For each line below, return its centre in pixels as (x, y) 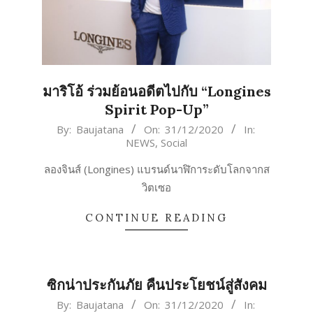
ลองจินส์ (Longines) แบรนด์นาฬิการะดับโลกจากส (156, 169)
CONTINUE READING (156, 217)
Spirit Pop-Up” (156, 109)
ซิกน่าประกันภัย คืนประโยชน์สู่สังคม (156, 284)
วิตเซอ (156, 187)
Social (174, 142)
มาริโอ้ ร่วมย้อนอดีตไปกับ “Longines (156, 91)
